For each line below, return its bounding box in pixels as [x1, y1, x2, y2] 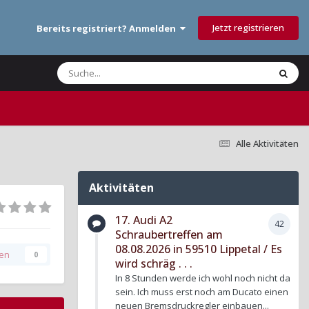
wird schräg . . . [115, 255, 192, 271]
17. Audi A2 [115, 212, 172, 228]
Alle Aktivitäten [236, 137, 299, 150]
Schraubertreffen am [115, 226, 223, 242]
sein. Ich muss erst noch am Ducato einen [115, 285, 288, 298]
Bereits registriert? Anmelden [37, 21, 180, 34]
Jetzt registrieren [212, 21, 284, 34]
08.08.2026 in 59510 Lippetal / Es [115, 241, 282, 257]
